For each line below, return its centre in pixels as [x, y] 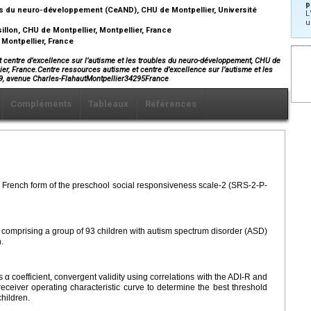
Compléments [41, 103]
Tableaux [108, 103]
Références [171, 103]
